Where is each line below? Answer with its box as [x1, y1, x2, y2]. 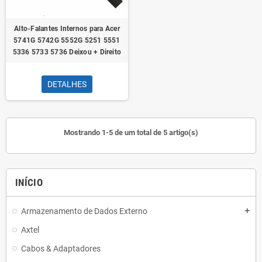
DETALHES [47, 80, 87, 89]
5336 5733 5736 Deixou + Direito [12, 48, 122, 56]
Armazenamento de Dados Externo [21, 206, 147, 216]
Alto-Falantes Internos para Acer [14, 25, 120, 33]
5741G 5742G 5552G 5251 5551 [13, 36, 120, 44]
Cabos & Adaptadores [21, 244, 101, 253]
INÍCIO [15, 177, 43, 188]
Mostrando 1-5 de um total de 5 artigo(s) [64, 128, 198, 137]
